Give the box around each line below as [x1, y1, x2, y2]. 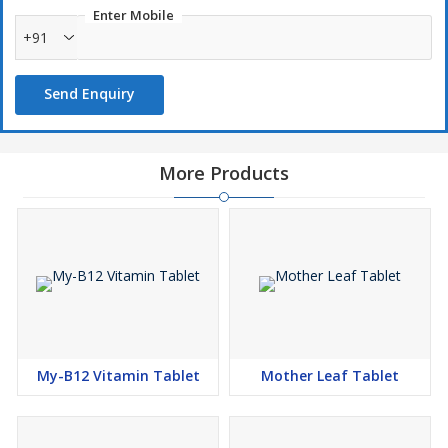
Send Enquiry [44, 84, 135, 104]
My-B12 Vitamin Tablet [36, 366, 200, 386]
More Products [159, 161, 289, 186]
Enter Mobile [93, 6, 174, 25]
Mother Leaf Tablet [261, 366, 399, 386]
